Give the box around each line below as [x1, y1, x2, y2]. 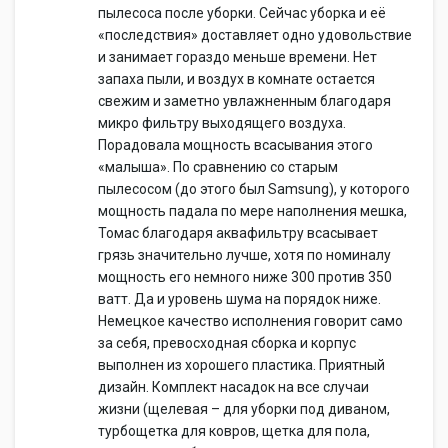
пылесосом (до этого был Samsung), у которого [98, 181, 410, 197]
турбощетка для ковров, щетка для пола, [98, 423, 370, 439]
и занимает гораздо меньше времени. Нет [98, 49, 377, 65]
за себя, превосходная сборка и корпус [98, 335, 356, 351]
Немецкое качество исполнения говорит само [98, 313, 403, 329]
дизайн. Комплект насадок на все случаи [98, 379, 369, 395]
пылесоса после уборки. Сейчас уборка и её [98, 5, 386, 21]
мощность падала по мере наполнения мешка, [98, 203, 407, 219]
